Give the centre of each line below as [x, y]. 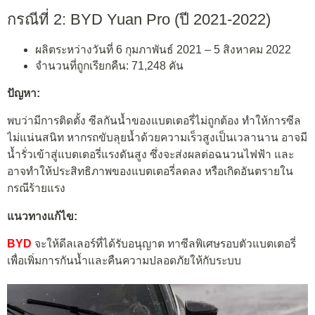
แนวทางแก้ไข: [42, 216]
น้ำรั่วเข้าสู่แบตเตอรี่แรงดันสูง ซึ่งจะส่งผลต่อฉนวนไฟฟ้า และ [150, 155]
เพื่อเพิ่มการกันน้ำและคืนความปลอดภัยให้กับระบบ [124, 261]
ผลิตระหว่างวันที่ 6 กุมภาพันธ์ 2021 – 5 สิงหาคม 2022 [163, 50]
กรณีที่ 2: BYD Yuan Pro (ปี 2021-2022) [139, 20]
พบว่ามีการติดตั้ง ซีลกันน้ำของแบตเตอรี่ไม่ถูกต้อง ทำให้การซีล [154, 121]
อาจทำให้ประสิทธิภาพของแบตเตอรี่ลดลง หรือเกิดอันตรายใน [150, 172]
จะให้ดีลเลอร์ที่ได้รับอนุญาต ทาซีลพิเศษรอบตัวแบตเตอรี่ [165, 244]
